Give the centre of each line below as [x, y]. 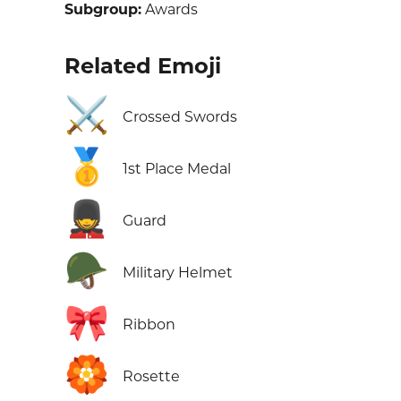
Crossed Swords [180, 117]
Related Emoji [143, 66]
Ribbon [149, 324]
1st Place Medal [177, 169]
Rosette [151, 376]
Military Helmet [178, 273]
